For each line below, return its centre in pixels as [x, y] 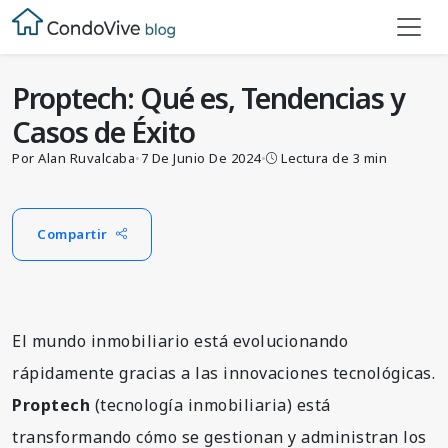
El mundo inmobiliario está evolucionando [180, 340]
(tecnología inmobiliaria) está [210, 404]
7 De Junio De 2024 [200, 157]
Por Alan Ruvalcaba [73, 157]
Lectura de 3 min [334, 157]
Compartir [72, 233]
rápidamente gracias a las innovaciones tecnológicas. [223, 372]
